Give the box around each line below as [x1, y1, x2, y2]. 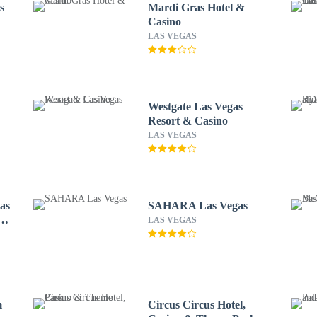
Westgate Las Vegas [147, 100, 243, 113]
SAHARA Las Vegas [147, 200, 248, 212]
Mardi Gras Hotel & [147, 1, 245, 13]
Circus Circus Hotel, [147, 299, 246, 311]
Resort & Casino [147, 115, 228, 127]
